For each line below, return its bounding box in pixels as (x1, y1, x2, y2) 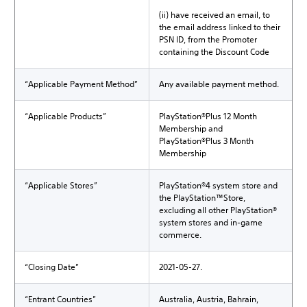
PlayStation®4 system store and (159, 180, 278, 191)
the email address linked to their (159, 21, 280, 33)
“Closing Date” (25, 261, 79, 273)
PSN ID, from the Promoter (159, 34, 257, 45)
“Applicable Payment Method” (25, 78, 138, 90)
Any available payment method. (159, 78, 279, 90)
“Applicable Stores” (25, 180, 97, 191)
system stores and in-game (159, 217, 262, 228)
